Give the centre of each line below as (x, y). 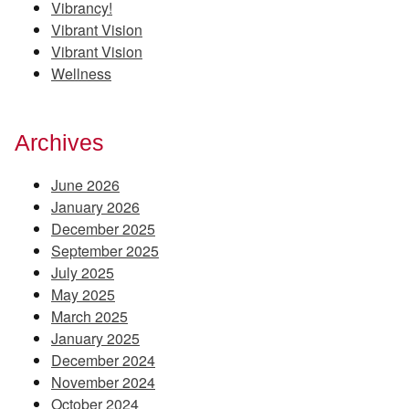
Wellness (81, 73)
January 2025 (95, 339)
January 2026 (95, 207)
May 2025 (83, 295)
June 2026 (85, 185)
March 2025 (89, 317)
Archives (59, 142)
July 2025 (83, 273)
